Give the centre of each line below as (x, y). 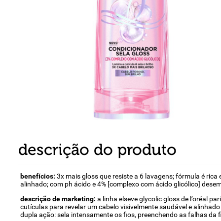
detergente (166, 20)
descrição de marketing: (58, 199)
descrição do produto (98, 150)
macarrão (164, 41)
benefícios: (38, 176)
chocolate (164, 62)
